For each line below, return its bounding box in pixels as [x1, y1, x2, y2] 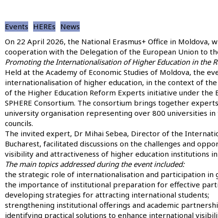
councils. [5, 118, 33, 128]
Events [5, 21, 28, 31]
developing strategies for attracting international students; [5, 189, 209, 200]
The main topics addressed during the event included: [5, 159, 184, 169]
